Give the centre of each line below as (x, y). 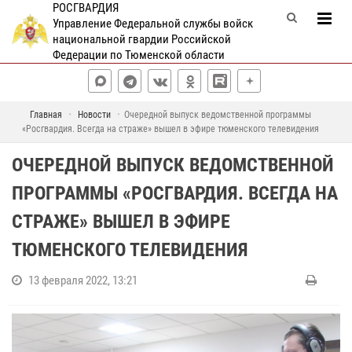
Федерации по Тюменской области (138, 55)
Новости (94, 115)
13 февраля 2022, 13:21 (83, 280)
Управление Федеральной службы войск (152, 24)
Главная (46, 115)
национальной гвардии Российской (141, 39)
